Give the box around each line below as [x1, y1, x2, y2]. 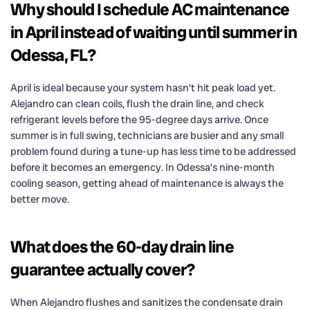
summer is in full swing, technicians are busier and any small [10, 128, 284, 143]
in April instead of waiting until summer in [10, 21, 297, 43]
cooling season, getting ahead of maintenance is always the [10, 176, 284, 190]
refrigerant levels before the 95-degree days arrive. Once [10, 112, 268, 127]
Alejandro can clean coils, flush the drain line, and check [10, 96, 264, 111]
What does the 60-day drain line [10, 235, 234, 257]
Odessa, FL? [10, 44, 95, 66]
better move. [10, 192, 69, 206]
